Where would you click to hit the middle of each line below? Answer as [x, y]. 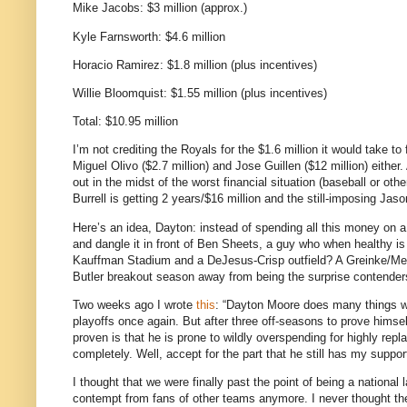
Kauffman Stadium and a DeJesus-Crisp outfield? [203, 260]
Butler [88, 276]
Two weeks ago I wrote [134, 304]
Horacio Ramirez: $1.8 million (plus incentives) [195, 65]
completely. [103, 353]
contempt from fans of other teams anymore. [190, 398]
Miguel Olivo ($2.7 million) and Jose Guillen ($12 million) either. [238, 166]
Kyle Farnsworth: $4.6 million [149, 36]
